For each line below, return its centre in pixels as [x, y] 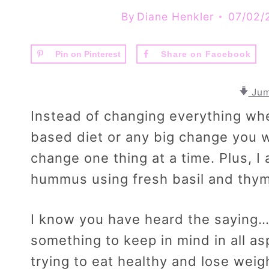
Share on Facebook [206, 54]
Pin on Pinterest [88, 54]
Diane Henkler [175, 16]
